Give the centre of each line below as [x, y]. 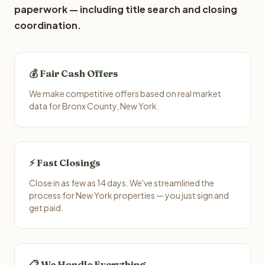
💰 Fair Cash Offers [74, 73]
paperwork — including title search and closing [126, 9]
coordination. [48, 25]
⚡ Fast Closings [65, 163]
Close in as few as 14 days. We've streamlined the [122, 183]
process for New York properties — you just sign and [129, 195]
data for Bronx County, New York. [94, 106]
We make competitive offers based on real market [125, 93]
